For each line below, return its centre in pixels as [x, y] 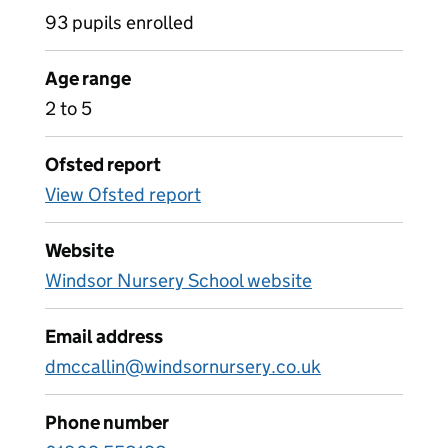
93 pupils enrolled [119, 22]
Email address [104, 336]
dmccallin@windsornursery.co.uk [183, 366]
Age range [88, 78]
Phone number [107, 422]
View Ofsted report [123, 194]
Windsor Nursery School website [178, 280]
